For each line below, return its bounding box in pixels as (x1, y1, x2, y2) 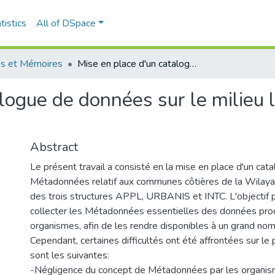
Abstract (30, 139, 78, 155)
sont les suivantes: (30, 249, 109, 262)
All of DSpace (36, 17, 96, 30)
